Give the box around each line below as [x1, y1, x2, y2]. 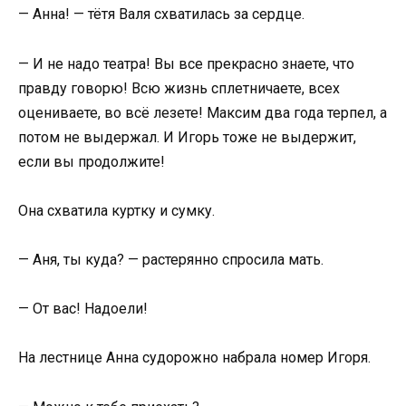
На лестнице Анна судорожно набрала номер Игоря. [18, 349, 371, 367]
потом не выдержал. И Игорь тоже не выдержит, [18, 128, 356, 146]
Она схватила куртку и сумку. [18, 201, 215, 219]
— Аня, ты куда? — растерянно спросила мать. [18, 251, 324, 268]
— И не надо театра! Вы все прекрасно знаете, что [18, 54, 354, 72]
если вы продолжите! [18, 152, 165, 170]
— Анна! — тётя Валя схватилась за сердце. [18, 5, 304, 24]
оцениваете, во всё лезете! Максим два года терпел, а [18, 103, 387, 121]
